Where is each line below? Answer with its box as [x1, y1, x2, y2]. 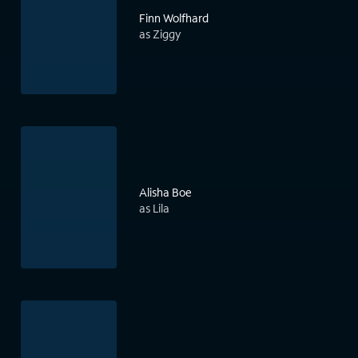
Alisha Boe [139, 185, 192, 201]
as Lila [139, 201, 169, 217]
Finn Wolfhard [139, 10, 209, 26]
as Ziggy [139, 26, 181, 42]
